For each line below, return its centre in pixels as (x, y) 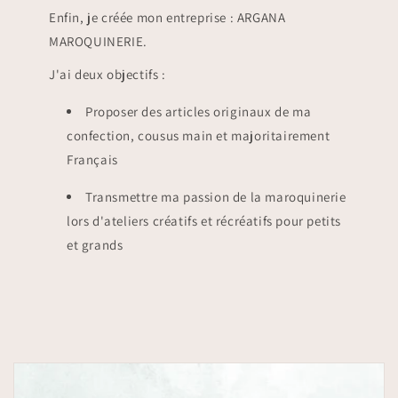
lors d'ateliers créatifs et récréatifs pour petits (204, 220)
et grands (95, 244)
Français (92, 159)
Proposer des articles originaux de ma (199, 111)
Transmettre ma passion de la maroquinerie (216, 196)
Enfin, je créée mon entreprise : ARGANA (167, 17)
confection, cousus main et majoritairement (199, 135)
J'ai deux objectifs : (107, 74)
